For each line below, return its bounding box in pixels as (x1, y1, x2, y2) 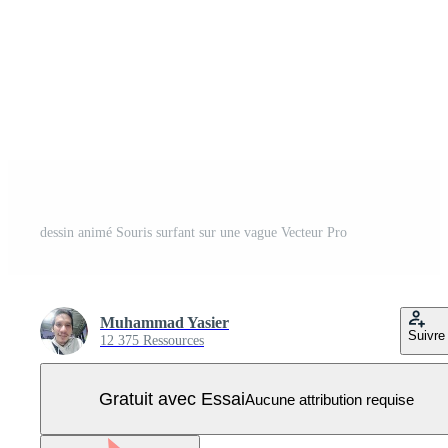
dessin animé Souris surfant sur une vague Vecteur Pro (40, 225, 347, 240)
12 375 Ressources (100, 333, 204, 348)
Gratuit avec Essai (98, 388, 245, 409)
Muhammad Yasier (100, 314, 229, 331)
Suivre (408, 328, 445, 343)
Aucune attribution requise (244, 390, 414, 408)
